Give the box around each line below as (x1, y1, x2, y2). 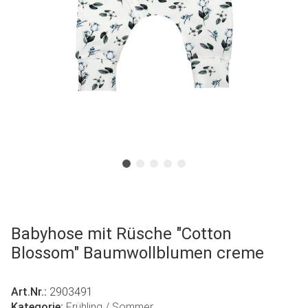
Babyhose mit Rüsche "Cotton (11, 223, 232, 243)
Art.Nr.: (11, 285, 49, 298)
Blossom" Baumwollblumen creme (11, 243, 264, 263)
